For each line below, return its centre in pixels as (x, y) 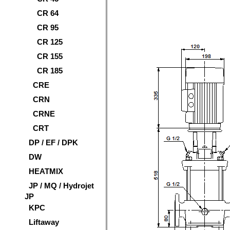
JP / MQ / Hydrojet (61, 186)
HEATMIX (46, 171)
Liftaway (44, 222)
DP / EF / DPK (53, 142)
